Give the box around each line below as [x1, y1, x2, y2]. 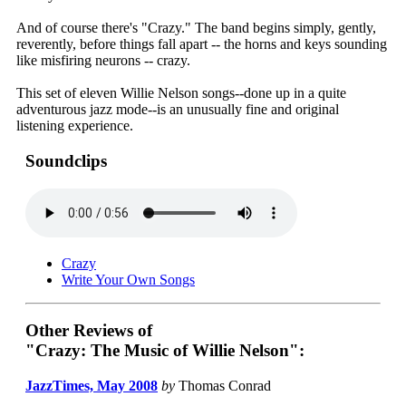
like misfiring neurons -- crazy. [16, 53, 190, 69]
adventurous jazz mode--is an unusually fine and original [16, 101, 339, 118]
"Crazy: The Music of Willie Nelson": [25, 341, 304, 361]
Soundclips [25, 150, 107, 170]
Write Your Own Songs [62, 271, 195, 287]
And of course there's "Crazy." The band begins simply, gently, [16, 20, 376, 36]
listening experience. [16, 118, 133, 134]
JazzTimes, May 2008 [25, 378, 158, 394]
